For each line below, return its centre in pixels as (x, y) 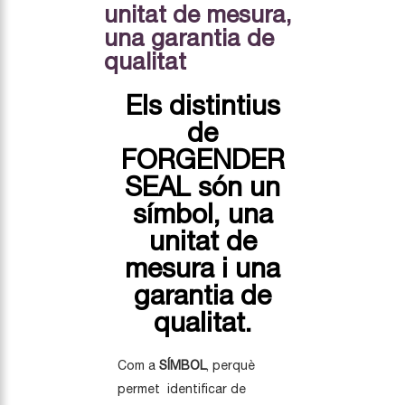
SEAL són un (202, 186)
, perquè (231, 366)
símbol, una (202, 213)
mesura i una (202, 268)
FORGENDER (202, 159)
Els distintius (202, 105)
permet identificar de (182, 389)
